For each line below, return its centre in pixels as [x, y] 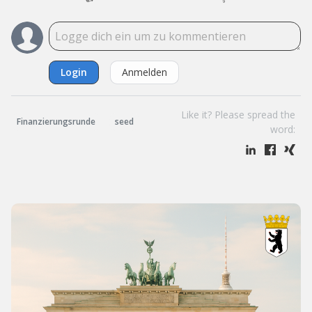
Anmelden [145, 72]
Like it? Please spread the [238, 114]
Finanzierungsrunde [56, 121]
